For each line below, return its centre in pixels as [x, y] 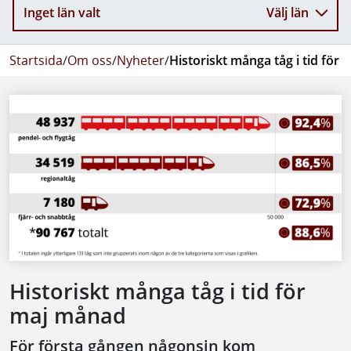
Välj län [288, 13]
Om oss [90, 60]
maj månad [68, 315]
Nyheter [141, 60]
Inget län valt [62, 13]
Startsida [36, 60]
